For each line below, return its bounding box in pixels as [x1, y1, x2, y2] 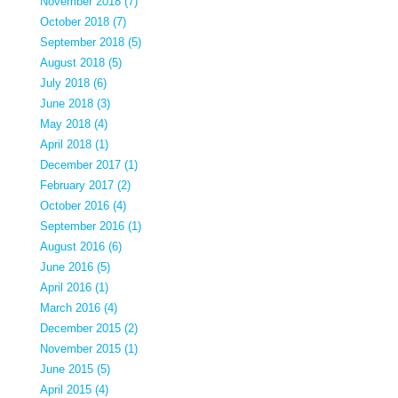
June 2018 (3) [40, 97, 110, 111]
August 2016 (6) [40, 240, 122, 254]
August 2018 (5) [40, 56, 122, 70]
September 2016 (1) [40, 219, 141, 234]
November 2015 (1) [40, 342, 138, 356]
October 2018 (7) [40, 15, 126, 29]
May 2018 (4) [40, 117, 107, 131]
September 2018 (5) [40, 36, 141, 50]
